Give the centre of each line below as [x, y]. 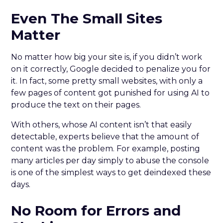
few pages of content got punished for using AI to [111, 93]
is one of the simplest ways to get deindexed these [111, 172]
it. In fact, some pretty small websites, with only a [107, 81]
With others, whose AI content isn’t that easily [102, 124]
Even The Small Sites [87, 18]
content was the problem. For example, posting [106, 148]
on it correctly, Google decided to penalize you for [111, 69]
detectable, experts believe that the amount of [105, 136]
